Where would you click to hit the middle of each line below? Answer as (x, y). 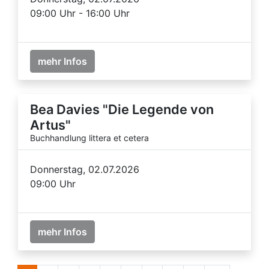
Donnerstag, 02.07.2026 (85, 169)
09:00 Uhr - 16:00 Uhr (80, 13)
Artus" (50, 125)
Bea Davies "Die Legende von (122, 109)
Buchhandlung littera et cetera (89, 138)
